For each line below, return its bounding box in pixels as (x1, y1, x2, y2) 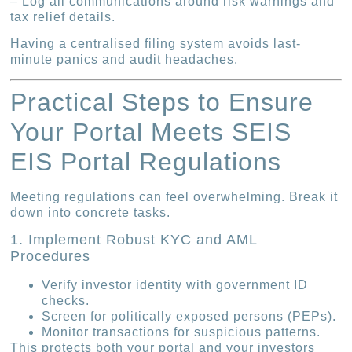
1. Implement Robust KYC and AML (10, 232, 258, 248)
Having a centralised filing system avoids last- (10, 37, 302, 51)
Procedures (10, 248, 91, 265)
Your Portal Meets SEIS (10, 117, 292, 146)
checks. (42, 294, 90, 308)
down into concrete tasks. (10, 205, 171, 219)
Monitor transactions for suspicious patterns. (42, 325, 321, 339)
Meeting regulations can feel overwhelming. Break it (10, 189, 339, 203)
